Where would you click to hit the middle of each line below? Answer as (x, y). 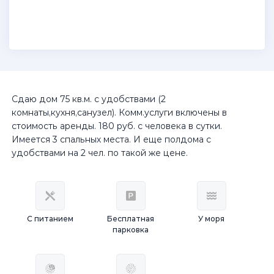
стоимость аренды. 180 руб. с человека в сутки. (117, 126)
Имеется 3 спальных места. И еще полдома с (111, 139)
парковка (131, 230)
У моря (212, 219)
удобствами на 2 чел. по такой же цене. (100, 153)
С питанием (50, 219)
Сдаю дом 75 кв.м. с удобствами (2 (89, 99)
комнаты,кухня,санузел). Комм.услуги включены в (119, 113)
